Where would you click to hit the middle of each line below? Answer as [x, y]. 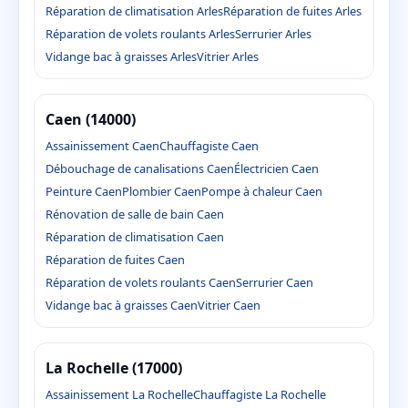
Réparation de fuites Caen [115, 260]
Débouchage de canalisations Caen [140, 169]
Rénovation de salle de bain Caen [135, 214]
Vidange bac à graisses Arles [121, 56]
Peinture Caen [84, 192]
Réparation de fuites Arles [292, 10]
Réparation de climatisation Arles [134, 10]
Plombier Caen [162, 192]
